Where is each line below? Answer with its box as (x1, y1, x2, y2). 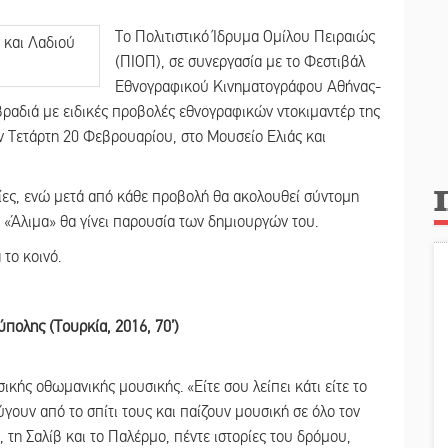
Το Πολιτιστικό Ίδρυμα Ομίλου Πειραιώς (115, 26, 375, 47)
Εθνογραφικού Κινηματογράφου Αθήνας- (115, 76, 381, 97)
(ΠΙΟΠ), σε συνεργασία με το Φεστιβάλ (115, 51, 365, 72)
